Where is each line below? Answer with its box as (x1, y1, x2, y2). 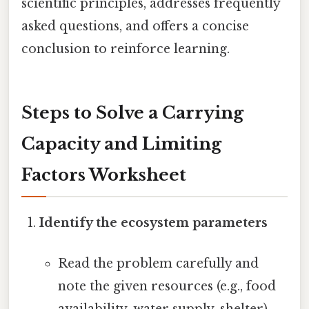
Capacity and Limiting (21, 133, 221, 154)
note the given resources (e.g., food (57, 278, 276, 294)
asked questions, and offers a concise (21, 18, 249, 34)
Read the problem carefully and (57, 255, 259, 271)
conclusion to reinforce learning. (21, 41, 230, 57)
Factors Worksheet (21, 164, 186, 185)
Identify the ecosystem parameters (39, 215, 268, 230)
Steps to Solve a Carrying (21, 102, 243, 123)
